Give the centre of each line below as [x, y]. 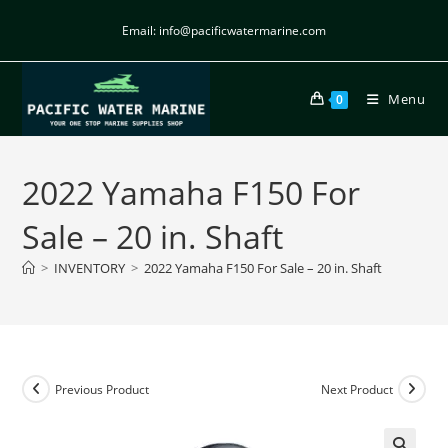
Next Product [356, 389]
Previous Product [102, 389]
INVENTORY [90, 268]
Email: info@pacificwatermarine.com [224, 30]
